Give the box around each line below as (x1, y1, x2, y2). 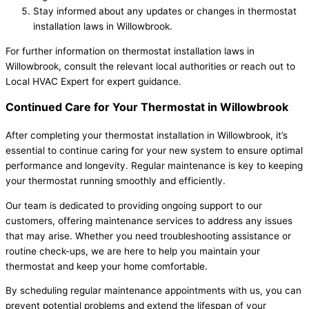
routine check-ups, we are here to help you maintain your (6, 245, 260, 257)
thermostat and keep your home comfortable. (6, 260, 208, 272)
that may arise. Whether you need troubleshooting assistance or (6, 230, 291, 241)
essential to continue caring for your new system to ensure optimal (6, 144, 303, 156)
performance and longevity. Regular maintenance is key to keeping (6, 159, 303, 171)
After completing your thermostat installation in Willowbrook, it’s (6, 129, 288, 141)
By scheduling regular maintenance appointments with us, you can (6, 285, 301, 297)
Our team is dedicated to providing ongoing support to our (6, 199, 262, 211)
